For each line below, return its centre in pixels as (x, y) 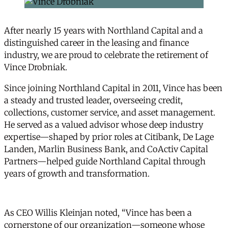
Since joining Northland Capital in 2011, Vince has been (113, 88)
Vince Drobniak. (36, 68)
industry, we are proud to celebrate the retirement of (106, 55)
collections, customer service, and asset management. (110, 112)
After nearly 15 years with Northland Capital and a (104, 31)
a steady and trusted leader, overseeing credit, (93, 100)
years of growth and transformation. (77, 174)
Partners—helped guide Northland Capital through (105, 161)
